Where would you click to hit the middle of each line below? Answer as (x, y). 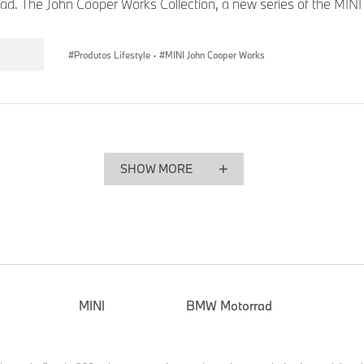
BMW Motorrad (229, 305)
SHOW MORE (156, 169)
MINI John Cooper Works (215, 55)
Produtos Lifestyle (112, 55)
